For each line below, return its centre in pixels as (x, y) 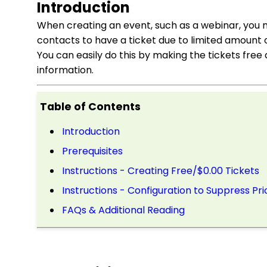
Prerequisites (94, 151)
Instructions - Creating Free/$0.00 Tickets (161, 171)
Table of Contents (90, 107)
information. (65, 70)
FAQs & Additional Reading (123, 210)
